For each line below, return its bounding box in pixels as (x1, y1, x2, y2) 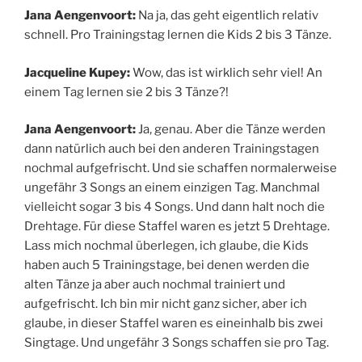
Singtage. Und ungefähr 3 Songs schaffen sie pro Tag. (24, 335, 331, 351)
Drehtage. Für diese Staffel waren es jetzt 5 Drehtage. (24, 219, 330, 234)
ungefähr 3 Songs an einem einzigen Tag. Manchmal (24, 180, 320, 196)
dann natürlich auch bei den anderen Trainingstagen (24, 141, 319, 157)
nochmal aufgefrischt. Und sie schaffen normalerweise (24, 161, 337, 176)
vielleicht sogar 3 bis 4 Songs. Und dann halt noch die (24, 200, 325, 215)
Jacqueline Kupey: (24, 65, 133, 80)
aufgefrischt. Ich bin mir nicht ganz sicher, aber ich (24, 297, 307, 312)
